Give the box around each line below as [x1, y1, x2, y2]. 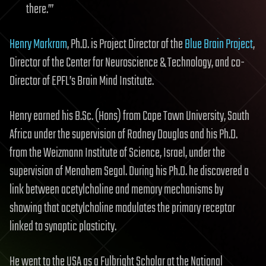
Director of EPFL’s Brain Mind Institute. [9, 71, 154, 91]
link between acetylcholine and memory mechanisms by [9, 179, 223, 200]
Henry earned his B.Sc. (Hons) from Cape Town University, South [9, 106, 249, 126]
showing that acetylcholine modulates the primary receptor [9, 198, 235, 218]
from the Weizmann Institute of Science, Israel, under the [9, 142, 225, 163]
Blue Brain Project [185, 34, 253, 55]
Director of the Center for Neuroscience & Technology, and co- [9, 52, 245, 73]
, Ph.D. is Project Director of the [67, 34, 185, 55]
